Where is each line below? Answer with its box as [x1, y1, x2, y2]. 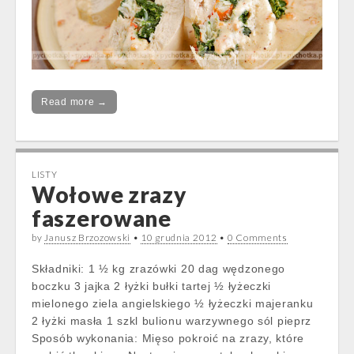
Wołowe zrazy [32, 180, 186, 208]
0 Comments [227, 231, 288, 243]
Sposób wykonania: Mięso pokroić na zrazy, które [32, 331, 304, 345]
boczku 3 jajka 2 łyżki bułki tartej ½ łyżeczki [32, 279, 272, 292]
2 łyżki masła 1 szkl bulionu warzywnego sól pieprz [32, 314, 312, 327]
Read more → [41, 96, 107, 107]
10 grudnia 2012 [141, 231, 217, 243]
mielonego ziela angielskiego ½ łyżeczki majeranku [32, 296, 314, 310]
